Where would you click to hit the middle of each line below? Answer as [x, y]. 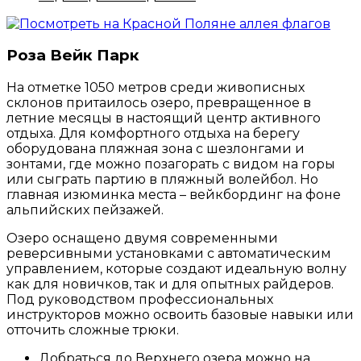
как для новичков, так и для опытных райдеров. [170, 284]
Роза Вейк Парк [73, 56]
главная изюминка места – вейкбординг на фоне [174, 195]
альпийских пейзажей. [85, 210]
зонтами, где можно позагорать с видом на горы [171, 164]
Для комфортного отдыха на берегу [179, 134]
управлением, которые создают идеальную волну [176, 269]
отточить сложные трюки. [93, 330]
